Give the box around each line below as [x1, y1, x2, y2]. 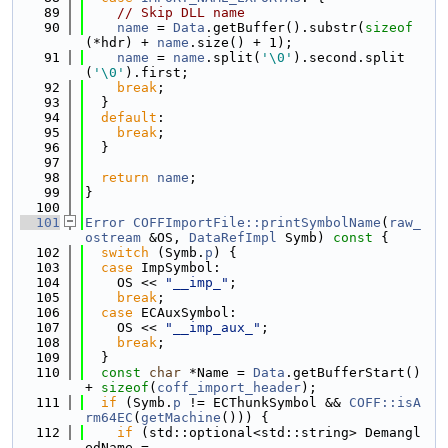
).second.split [293, 50, 405, 65]
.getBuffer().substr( [205, 20, 365, 35]
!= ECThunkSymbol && [181, 395, 349, 410]
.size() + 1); [189, 35, 293, 50]
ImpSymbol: [133, 260, 221, 275]
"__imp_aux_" [165, 320, 261, 335]
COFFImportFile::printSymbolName [133, 215, 381, 230]
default [101, 110, 157, 125]
